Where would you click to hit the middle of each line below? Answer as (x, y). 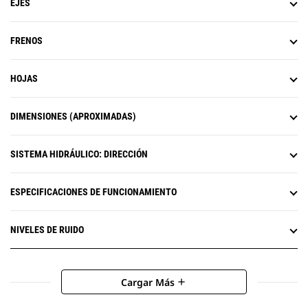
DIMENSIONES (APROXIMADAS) (73, 117)
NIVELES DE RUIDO (47, 230)
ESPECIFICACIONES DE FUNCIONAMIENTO (93, 192)
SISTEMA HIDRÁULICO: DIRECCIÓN (79, 154)
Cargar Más (148, 282)
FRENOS (26, 41)
